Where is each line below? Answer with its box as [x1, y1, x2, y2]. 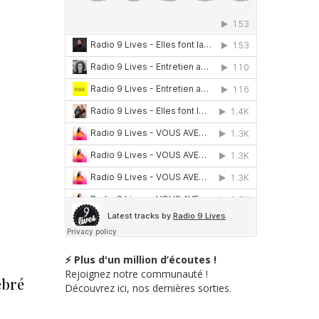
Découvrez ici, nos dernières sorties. [65, 281, 231, 295]
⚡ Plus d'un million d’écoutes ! [65, 252, 216, 266]
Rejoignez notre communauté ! [65, 266, 208, 281]
